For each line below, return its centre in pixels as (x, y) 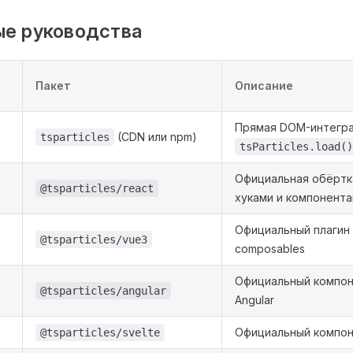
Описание (264, 85)
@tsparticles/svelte (100, 332)
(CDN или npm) (156, 136)
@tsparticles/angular (103, 290)
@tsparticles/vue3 (94, 239)
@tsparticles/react (97, 188)
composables (270, 248)
